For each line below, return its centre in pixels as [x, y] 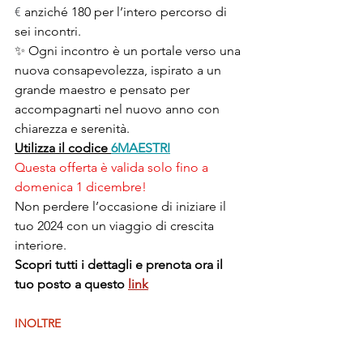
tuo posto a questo [71, 284]
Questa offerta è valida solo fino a [113, 167]
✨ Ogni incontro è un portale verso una [129, 50]
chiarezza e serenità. [72, 128]
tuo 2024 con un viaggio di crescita [116, 225]
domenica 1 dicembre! [82, 186]
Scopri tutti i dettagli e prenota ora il [120, 264]
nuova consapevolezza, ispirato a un [120, 70]
